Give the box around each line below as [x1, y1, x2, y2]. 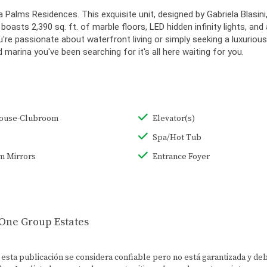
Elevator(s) [152, 113, 195, 125]
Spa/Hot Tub [152, 132, 201, 144]
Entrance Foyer [152, 151, 210, 163]
